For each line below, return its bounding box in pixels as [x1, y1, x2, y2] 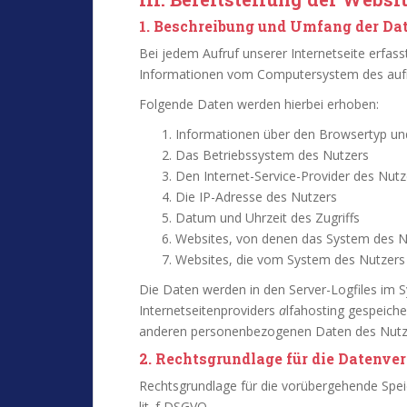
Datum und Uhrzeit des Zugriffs [175, 209, 360, 226]
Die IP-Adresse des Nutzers [175, 188, 337, 205]
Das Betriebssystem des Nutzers [175, 146, 369, 164]
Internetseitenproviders [139, 302, 279, 319]
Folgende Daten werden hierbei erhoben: [139, 95, 379, 113]
